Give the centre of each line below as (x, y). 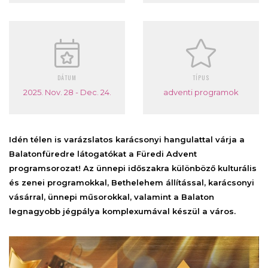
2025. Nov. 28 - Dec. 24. (67, 92)
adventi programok (201, 92)
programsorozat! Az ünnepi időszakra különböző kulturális (133, 168)
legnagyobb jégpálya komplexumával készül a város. (122, 211)
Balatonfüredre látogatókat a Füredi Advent (103, 153)
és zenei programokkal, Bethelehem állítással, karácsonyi (132, 182)
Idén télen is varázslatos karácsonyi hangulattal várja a (127, 139)
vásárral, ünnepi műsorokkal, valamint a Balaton (112, 197)
